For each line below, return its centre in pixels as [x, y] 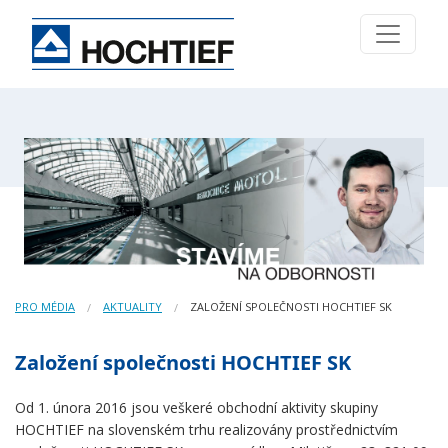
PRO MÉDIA [45, 307]
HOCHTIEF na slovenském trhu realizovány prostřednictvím [206, 430]
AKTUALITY [132, 307]
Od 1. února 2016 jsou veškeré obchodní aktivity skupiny [196, 408]
